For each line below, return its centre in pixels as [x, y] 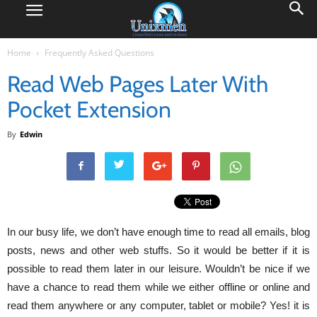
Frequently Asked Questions [99, 53]
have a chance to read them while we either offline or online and [158, 287]
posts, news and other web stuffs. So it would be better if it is [158, 250]
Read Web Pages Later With [138, 84]
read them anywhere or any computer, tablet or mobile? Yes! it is [158, 305]
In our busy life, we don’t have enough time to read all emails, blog [158, 232]
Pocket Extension [89, 109]
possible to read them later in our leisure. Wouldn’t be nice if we [158, 269]
